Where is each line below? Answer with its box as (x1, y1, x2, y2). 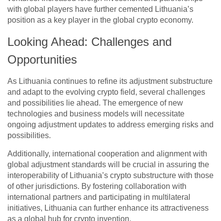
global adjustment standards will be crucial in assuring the (7, 160, 209, 169)
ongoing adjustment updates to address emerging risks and (7, 120, 214, 129)
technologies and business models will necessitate (7, 110, 184, 118)
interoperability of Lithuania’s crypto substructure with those (7, 171, 214, 180)
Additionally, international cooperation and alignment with (7, 149, 207, 158)
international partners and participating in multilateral (7, 193, 190, 202)
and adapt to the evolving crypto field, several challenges (7, 88, 205, 97)
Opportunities (7, 53, 77, 67)
